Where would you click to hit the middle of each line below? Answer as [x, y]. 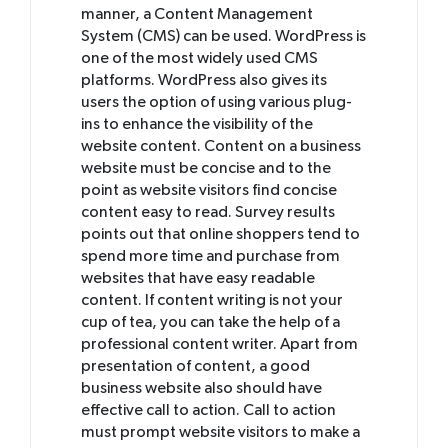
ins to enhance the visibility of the [197, 124]
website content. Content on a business [221, 146]
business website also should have [201, 388]
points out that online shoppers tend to [220, 234]
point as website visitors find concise [209, 190]
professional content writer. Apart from [219, 344]
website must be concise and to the [206, 168]
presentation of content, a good [195, 366]
